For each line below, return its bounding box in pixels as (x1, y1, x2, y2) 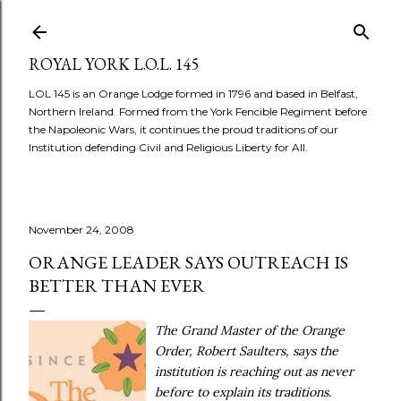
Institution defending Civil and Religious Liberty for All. (29, 141, 308, 154)
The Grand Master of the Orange (155, 322, 345, 338)
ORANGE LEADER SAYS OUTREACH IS (29, 251, 348, 274)
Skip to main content (127, 11, 274, 34)
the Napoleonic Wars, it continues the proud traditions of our (29, 123, 338, 136)
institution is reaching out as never (155, 363, 354, 380)
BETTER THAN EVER (29, 274, 205, 297)
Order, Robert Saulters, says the (155, 343, 338, 359)
